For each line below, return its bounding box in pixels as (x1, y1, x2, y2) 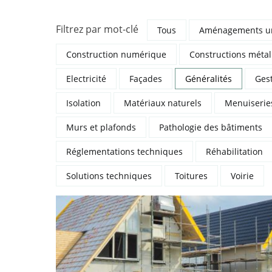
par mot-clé (83, 22, 138, 36)
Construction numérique (66, 49, 166, 60)
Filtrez (56, 22, 83, 36)
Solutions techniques (66, 170, 152, 182)
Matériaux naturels (124, 97, 202, 109)
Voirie (231, 170, 254, 182)
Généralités (185, 73, 232, 84)
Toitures (175, 170, 208, 182)
